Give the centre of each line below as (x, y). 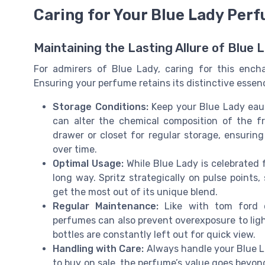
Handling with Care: (98, 249)
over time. (75, 150)
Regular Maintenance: (106, 206)
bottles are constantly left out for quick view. (154, 235)
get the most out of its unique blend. (135, 192)
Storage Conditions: (101, 107)
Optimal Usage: (88, 164)
